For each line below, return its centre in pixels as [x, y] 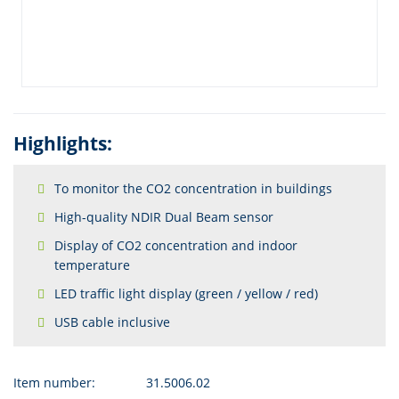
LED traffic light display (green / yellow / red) [186, 293]
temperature [92, 265]
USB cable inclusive [112, 322]
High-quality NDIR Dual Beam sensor [164, 217]
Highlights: [63, 143]
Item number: [54, 383]
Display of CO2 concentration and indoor [176, 245]
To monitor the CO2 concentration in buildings [193, 188]
